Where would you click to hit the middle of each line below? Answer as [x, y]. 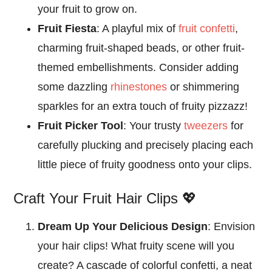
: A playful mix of [138, 28]
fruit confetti [207, 28]
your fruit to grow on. [88, 9]
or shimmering [203, 87]
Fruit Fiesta [67, 28]
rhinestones [139, 87]
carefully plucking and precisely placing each [146, 145]
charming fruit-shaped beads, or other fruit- [141, 48]
